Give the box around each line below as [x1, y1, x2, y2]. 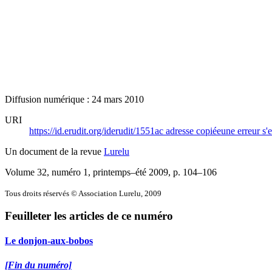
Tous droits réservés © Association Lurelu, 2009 [5, 188, 161, 198]
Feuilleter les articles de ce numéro [5, 209, 173, 223]
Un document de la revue [5, 146, 104, 157]
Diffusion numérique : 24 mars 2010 [5, 93, 144, 104]
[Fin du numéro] [5, 259, 72, 270]
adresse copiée [166, 125, 221, 136]
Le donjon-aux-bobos [5, 236, 93, 246]
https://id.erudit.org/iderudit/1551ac [29, 125, 166, 136]
